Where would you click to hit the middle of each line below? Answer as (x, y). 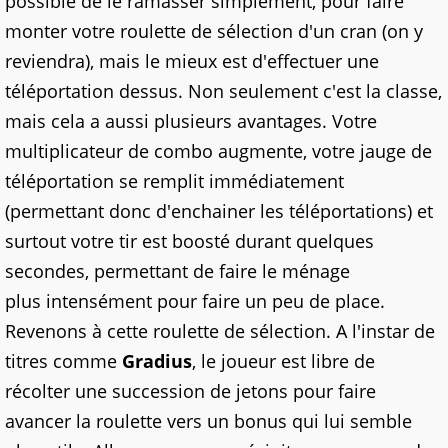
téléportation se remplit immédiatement (174, 181)
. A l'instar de (380, 331)
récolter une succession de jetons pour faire (190, 391)
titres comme (63, 361)
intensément (99, 301)
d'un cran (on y (358, 31)
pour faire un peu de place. (268, 301)
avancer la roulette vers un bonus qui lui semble (208, 421)
